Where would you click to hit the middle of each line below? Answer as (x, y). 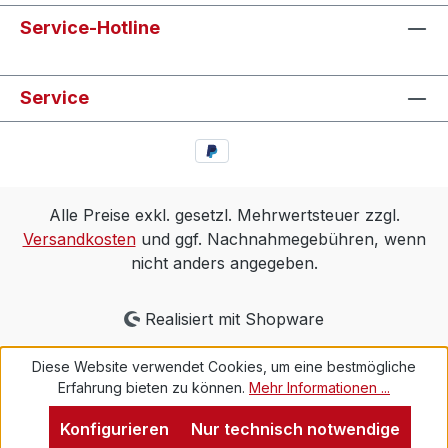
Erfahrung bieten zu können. (153, 387)
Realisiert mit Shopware (232, 319)
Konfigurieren (114, 429)
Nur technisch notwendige (295, 429)
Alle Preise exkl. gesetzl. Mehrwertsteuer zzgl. (224, 215)
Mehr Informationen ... (319, 387)
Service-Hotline (90, 27)
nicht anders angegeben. (224, 263)
